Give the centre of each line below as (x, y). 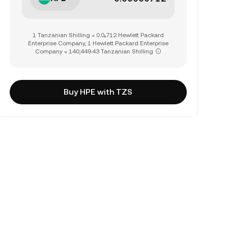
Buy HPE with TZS (98, 92)
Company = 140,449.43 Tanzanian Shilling (94, 51)
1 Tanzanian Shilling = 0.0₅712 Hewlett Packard (98, 35)
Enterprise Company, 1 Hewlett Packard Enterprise (98, 43)
